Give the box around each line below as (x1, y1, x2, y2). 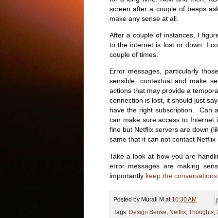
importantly (109, 171, 145, 180)
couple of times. (109, 51, 158, 59)
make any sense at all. (109, 14, 179, 22)
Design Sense (129, 208, 166, 215)
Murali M (141, 196, 164, 203)
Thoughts (189, 208, 214, 215)
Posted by (113, 196, 141, 203)
